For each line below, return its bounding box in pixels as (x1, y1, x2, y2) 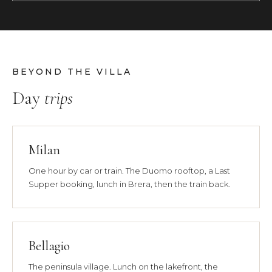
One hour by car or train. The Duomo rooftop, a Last (29, 165, 230, 175)
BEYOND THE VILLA (12, 66, 132, 77)
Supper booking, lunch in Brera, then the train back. (29, 178, 230, 189)
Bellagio (29, 237, 70, 254)
